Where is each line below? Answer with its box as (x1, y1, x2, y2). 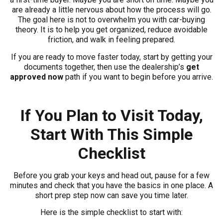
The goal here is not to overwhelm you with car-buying (18, 15, 205, 25)
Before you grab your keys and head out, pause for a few (13, 170, 210, 180)
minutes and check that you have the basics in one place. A (10, 180, 213, 190)
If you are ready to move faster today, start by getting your (10, 52, 213, 62)
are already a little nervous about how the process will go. (11, 5, 212, 15)
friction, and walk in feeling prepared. (48, 35, 175, 45)
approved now (10, 72, 63, 82)
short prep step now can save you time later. (35, 190, 188, 200)
